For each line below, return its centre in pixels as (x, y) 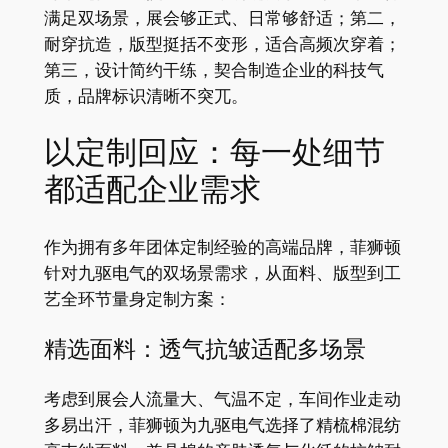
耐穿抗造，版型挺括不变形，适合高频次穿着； (222, 43)
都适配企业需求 (152, 189)
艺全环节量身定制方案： (137, 299)
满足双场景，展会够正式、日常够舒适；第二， (222, 17)
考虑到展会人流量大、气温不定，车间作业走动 (222, 398)
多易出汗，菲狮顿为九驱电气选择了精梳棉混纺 (222, 424)
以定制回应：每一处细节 (214, 152)
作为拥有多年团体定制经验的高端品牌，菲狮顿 (222, 247)
